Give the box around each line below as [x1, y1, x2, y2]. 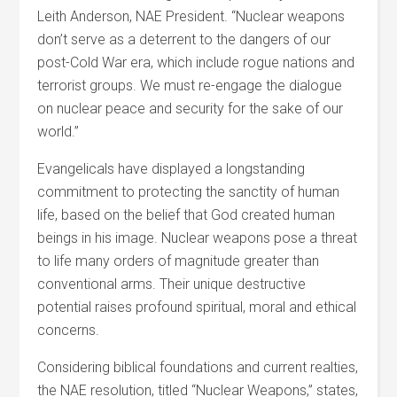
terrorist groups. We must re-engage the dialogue [37, 77, 343, 94]
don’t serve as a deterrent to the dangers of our [37, 31, 331, 48]
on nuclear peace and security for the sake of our [37, 100, 344, 117]
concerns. [37, 322, 100, 339]
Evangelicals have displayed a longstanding [37, 160, 306, 177]
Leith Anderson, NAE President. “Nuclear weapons [37, 8, 346, 25]
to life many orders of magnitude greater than [37, 253, 320, 269]
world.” [37, 123, 80, 140]
